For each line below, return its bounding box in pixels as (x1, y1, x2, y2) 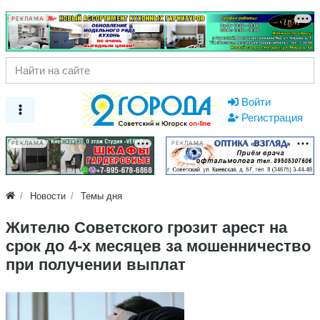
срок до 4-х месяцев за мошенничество (6, 236, 311, 255)
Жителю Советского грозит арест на (6, 218, 287, 236)
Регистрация (241, 111, 303, 124)
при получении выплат (6, 255, 186, 274)
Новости (30, 190, 66, 201)
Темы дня (81, 190, 123, 201)
